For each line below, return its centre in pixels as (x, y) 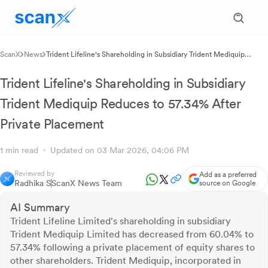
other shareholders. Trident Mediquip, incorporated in (126, 261)
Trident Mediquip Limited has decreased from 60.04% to (132, 234)
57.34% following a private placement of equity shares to (133, 247)
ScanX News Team (87, 183)
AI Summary (40, 207)
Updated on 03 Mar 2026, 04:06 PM (117, 150)
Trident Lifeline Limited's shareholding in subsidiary (121, 221)
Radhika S (33, 183)
